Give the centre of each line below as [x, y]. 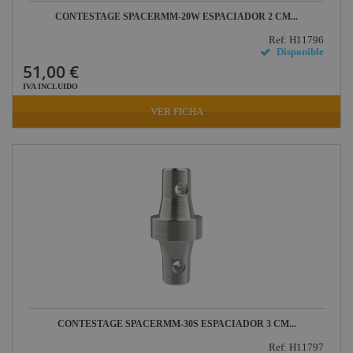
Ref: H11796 [297, 40]
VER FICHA [176, 111]
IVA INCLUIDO [50, 86]
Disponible [301, 52]
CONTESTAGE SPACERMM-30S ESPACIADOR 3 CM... [176, 324]
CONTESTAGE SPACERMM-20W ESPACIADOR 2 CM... [176, 17]
